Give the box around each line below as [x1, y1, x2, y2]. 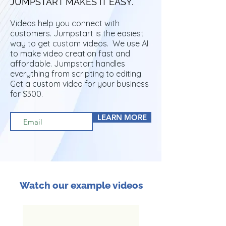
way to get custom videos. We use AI [10, 38, 148, 48]
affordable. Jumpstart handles [10, 59, 125, 69]
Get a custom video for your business [10, 79, 149, 89]
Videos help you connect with [10, 18, 120, 28]
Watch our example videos [19, 180, 143, 191]
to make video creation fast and [10, 48, 130, 59]
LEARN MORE [97, 112, 147, 122]
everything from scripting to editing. [10, 69, 143, 79]
